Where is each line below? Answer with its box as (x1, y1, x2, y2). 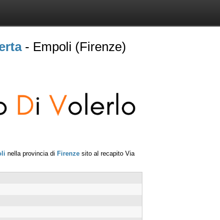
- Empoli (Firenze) (22, 39, 126, 54)
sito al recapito (80, 149, 125, 157)
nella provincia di (5, 149, 57, 157)
